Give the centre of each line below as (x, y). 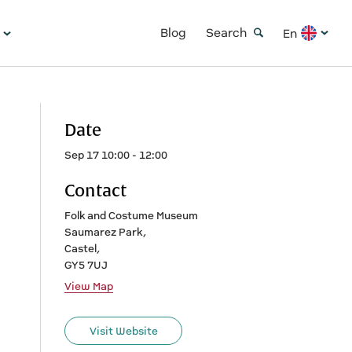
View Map (89, 286)
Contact (95, 191)
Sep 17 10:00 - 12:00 (116, 155)
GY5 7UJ (86, 265)
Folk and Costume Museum (131, 216)
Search (228, 33)
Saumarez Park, (105, 232)
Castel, (82, 249)
